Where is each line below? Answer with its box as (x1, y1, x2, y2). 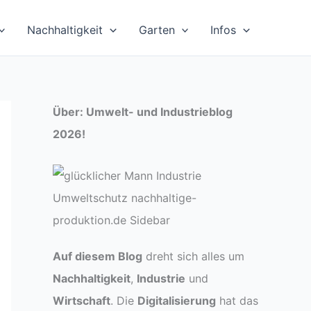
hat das (216, 294, 258, 308)
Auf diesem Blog (53, 249, 142, 263)
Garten (138, 23, 175, 37)
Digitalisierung (137, 294, 216, 308)
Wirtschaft (53, 294, 110, 308)
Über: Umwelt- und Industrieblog (53, 105, 233, 119)
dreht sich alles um (142, 249, 244, 263)
